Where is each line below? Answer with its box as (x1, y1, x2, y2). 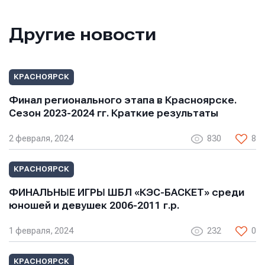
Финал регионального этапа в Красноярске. (9, 94, 237, 106)
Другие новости (9, 23, 156, 44)
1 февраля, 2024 (9, 226, 73, 236)
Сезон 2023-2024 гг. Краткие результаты (9, 107, 218, 119)
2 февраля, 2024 (9, 134, 73, 144)
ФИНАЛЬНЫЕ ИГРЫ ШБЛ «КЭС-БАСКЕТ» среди (9, 186, 244, 198)
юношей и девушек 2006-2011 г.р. (9, 199, 179, 211)
